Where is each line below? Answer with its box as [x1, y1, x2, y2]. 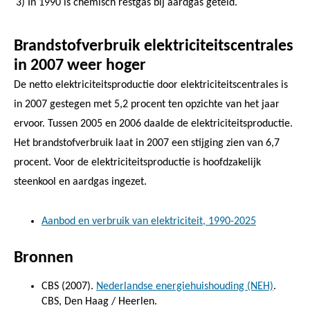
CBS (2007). [42, 280, 96, 292]
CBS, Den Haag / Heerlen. [42, 295, 157, 307]
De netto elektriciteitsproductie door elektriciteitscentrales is [14, 79, 288, 91]
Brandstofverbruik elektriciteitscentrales [14, 37, 293, 55]
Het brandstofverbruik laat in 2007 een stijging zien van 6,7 [14, 137, 280, 149]
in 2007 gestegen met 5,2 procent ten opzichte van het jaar [14, 98, 280, 110]
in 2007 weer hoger [14, 57, 146, 74]
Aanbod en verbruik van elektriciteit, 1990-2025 [42, 215, 256, 227]
